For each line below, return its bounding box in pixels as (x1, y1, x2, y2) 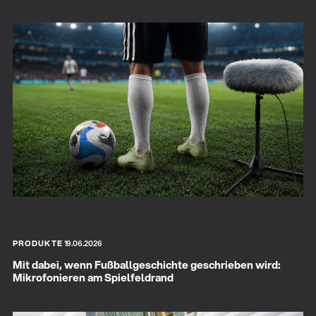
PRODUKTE (12, 238, 63, 250)
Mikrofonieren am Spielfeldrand (12, 269, 175, 285)
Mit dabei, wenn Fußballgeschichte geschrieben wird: (12, 256, 281, 272)
